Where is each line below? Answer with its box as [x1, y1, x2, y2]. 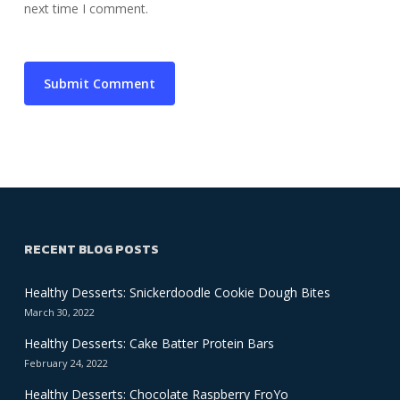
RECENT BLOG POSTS [23, 240, 159, 260]
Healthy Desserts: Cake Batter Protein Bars [23, 335, 274, 353]
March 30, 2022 [23, 305, 95, 320]
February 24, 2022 [23, 356, 108, 371]
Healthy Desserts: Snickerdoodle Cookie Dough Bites [23, 284, 330, 302]
